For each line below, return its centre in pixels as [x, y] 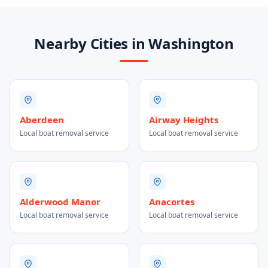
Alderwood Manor [60, 202]
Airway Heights [184, 120]
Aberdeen [42, 120]
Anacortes [172, 202]
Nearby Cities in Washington [134, 43]
